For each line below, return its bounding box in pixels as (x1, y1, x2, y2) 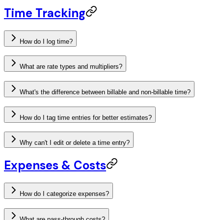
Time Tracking (4, 5, 85, 21)
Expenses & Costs (4, 158, 106, 173)
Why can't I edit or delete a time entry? (20, 139, 130, 147)
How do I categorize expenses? (20, 190, 109, 198)
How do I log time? (20, 37, 73, 45)
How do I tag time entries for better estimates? (20, 113, 152, 121)
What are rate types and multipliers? (20, 63, 122, 71)
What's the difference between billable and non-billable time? (20, 88, 191, 96)
